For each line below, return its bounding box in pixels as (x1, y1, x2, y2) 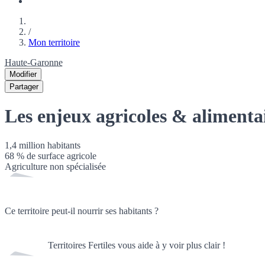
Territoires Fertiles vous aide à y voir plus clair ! (47, 240, 225, 250)
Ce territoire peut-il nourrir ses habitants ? (5, 205, 159, 216)
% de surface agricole (14, 150, 96, 161)
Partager (9, 82, 38, 91)
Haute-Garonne (5, 57, 63, 67)
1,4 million (5, 140, 45, 150)
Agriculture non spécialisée (5, 161, 106, 172)
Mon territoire (28, 37, 80, 47)
